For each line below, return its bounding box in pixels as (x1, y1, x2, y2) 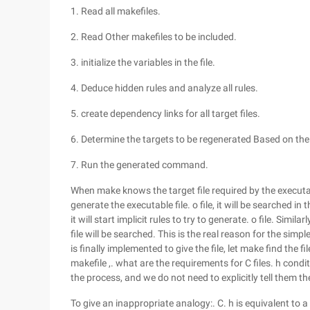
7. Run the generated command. (71, 159, 208, 170)
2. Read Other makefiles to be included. (71, 31, 237, 42)
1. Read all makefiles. (71, 6, 161, 17)
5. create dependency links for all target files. (71, 108, 260, 119)
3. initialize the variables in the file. (71, 57, 215, 68)
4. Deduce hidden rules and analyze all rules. (71, 82, 258, 93)
